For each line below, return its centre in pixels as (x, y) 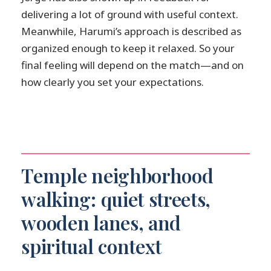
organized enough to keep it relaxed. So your (128, 48)
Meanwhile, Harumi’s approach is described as (132, 31)
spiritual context (92, 246)
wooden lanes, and (101, 222)
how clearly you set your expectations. (113, 82)
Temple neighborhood (117, 175)
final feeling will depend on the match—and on (133, 65)
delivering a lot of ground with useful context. (130, 15)
